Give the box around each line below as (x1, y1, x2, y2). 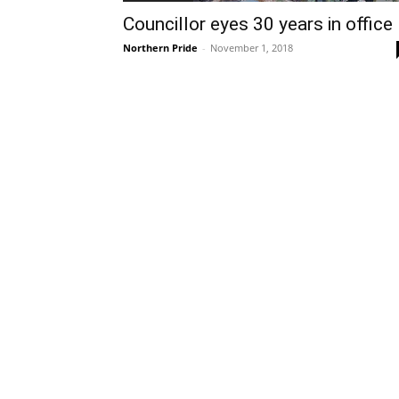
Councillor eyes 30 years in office (123, 13, 393, 36)
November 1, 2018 (210, 41, 293, 55)
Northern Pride (123, 41, 198, 55)
